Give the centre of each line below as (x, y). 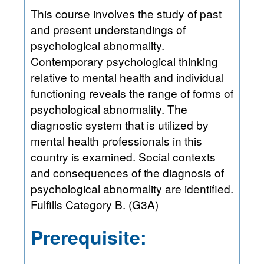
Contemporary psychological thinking (124, 61)
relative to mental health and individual (127, 77)
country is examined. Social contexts (85, 156)
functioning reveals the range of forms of (132, 93)
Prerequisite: (89, 237)
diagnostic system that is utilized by (58, 124)
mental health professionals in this (116, 140)
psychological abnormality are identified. (108, 188)
